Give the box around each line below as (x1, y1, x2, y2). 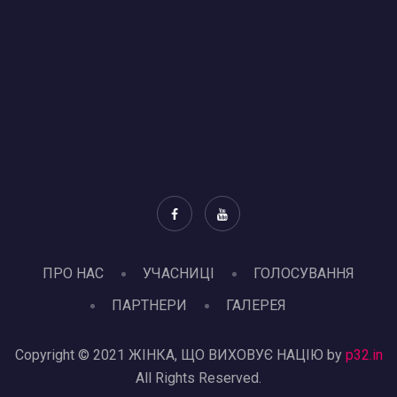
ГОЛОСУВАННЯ (253, 265, 354, 283)
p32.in (345, 346, 383, 364)
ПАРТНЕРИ (111, 297, 187, 315)
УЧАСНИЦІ (143, 265, 214, 283)
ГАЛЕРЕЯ (225, 297, 286, 315)
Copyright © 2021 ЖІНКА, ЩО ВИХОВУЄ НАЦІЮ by (14, 346, 346, 364)
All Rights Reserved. (136, 370, 261, 387)
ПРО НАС (43, 265, 104, 283)
